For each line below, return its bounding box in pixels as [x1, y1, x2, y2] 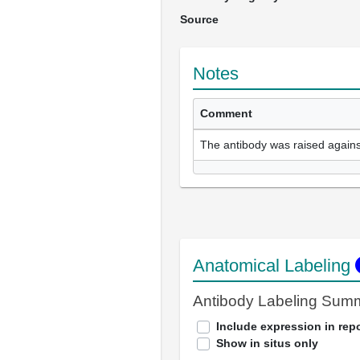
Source [180, 13, 219, 26]
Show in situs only [216, 337, 318, 350]
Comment [200, 107, 252, 120]
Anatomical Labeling [193, 256, 355, 276]
